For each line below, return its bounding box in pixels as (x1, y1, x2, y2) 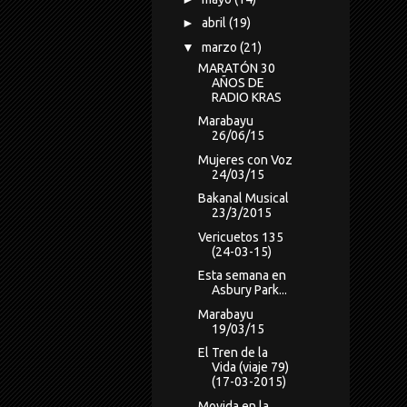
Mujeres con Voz (197, 152, 293, 167)
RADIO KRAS (211, 89, 282, 104)
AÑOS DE (211, 74, 264, 90)
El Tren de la (197, 345, 268, 361)
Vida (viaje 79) (211, 360, 289, 375)
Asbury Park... (211, 283, 287, 298)
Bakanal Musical (197, 191, 289, 206)
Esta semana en (197, 268, 286, 283)
